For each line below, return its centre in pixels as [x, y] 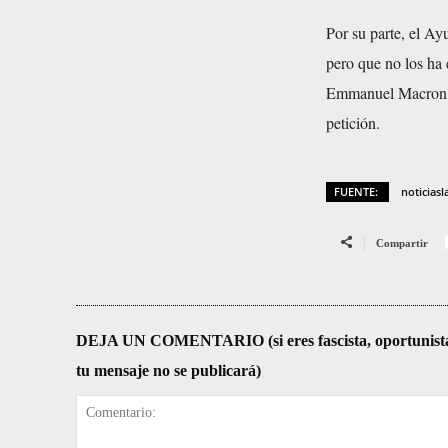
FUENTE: [357, 191]
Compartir [402, 242]
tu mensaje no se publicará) [168, 370]
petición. [353, 122]
